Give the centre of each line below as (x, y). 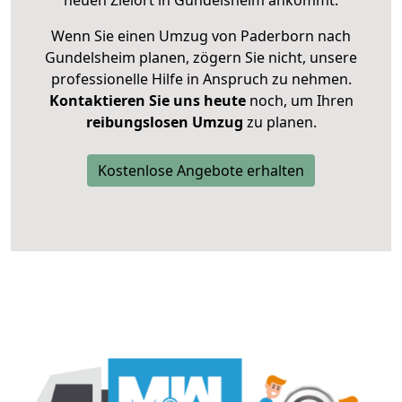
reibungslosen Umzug (164, 122)
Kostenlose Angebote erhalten (201, 171)
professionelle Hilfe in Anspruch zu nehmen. (201, 79)
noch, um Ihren (299, 101)
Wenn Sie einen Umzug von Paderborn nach (201, 36)
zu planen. (280, 122)
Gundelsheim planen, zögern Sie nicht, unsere (201, 58)
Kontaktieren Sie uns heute (147, 101)
